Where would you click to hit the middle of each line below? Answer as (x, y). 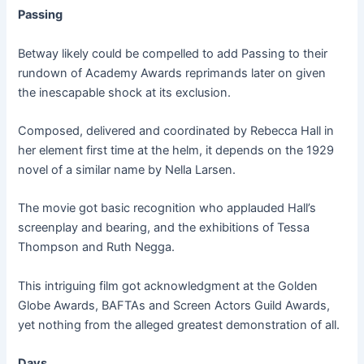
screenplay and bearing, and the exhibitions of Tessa (164, 228)
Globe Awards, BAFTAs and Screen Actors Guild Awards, (174, 305)
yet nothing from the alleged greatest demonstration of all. (179, 325)
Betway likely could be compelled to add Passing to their (173, 53)
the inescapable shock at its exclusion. (125, 92)
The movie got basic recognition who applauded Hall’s (167, 208)
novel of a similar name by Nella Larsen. (127, 170)
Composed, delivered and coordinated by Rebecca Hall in (176, 131)
